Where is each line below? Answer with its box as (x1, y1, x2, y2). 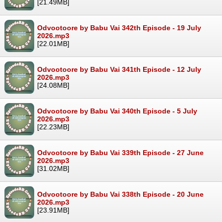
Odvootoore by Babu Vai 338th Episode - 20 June (37, 190, 204, 198)
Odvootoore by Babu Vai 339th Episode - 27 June (37, 148, 204, 157)
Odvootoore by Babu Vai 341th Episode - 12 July (37, 65, 201, 73)
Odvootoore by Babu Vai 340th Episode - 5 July (37, 107, 197, 115)
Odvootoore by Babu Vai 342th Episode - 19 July (37, 23, 201, 32)
